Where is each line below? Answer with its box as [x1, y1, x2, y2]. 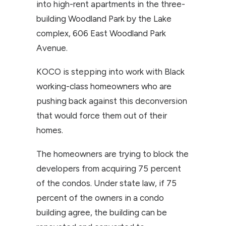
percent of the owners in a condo [36, 193, 164, 203]
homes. [36, 125, 63, 135]
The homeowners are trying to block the [36, 149, 189, 159]
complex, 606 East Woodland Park [36, 28, 166, 38]
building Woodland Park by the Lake [36, 14, 172, 24]
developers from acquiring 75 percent [36, 163, 181, 174]
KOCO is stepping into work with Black [36, 67, 185, 77]
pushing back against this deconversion [36, 96, 187, 106]
